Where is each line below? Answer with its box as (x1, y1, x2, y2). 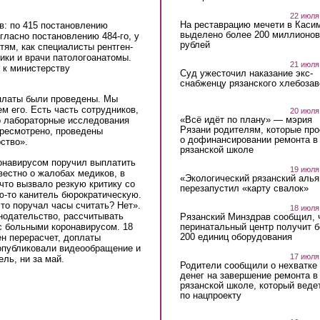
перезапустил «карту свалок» (179, 182, 309, 194)
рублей (179, 39, 210, 50)
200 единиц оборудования (179, 231, 292, 242)
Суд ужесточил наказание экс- (179, 67, 313, 79)
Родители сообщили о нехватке (179, 259, 317, 271)
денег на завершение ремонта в (179, 269, 318, 281)
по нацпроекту (179, 289, 241, 301)
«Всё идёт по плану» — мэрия (179, 114, 312, 125)
